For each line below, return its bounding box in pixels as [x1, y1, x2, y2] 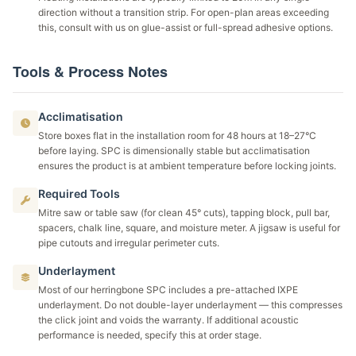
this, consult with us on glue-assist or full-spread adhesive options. [38, 21, 333, 33]
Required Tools [38, 187, 120, 200]
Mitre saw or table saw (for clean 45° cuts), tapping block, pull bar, [38, 207, 330, 219]
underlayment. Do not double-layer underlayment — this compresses [38, 299, 342, 311]
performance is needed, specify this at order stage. [38, 329, 261, 341]
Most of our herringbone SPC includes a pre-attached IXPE [38, 284, 298, 296]
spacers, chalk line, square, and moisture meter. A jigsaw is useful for [38, 222, 340, 234]
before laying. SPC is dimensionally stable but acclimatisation [38, 145, 310, 157]
